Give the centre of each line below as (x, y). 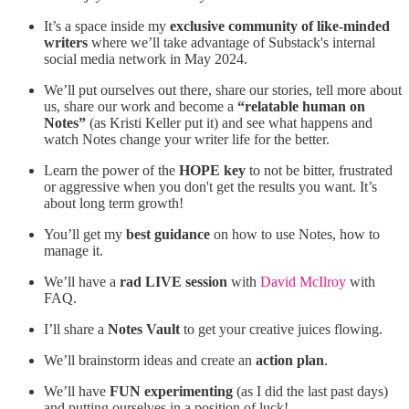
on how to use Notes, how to (295, 234)
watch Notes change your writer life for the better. (187, 139)
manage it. (73, 250)
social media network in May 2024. (146, 58)
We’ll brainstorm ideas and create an (150, 360)
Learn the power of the (111, 170)
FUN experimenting (173, 391)
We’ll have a (82, 281)
